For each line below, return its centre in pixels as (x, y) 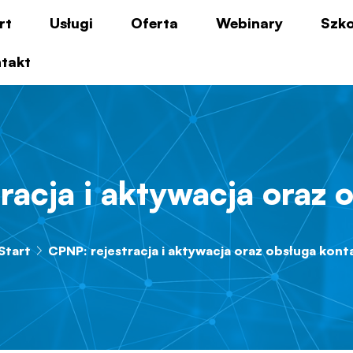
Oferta (155, 23)
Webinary (250, 23)
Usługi (72, 23)
